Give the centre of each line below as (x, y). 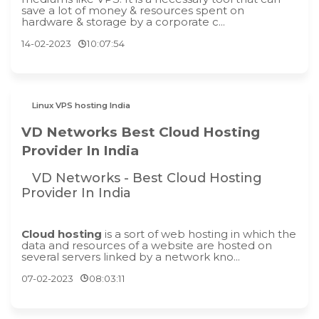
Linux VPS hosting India (82, 106)
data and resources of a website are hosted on (147, 245)
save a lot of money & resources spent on (133, 11)
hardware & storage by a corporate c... (123, 22)
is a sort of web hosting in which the (199, 234)
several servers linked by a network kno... (131, 256)
